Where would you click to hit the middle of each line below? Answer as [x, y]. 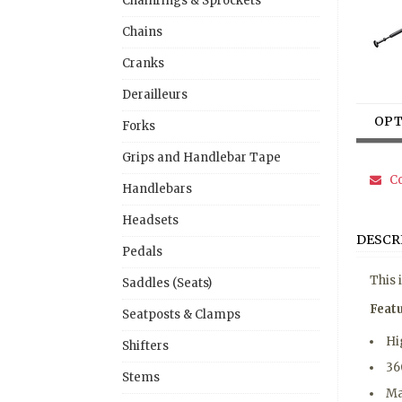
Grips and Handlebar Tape [201, 157]
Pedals [142, 251]
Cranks [143, 63]
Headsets [150, 220]
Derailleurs [155, 94]
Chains [142, 31]
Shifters [145, 345]
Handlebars [157, 188]
